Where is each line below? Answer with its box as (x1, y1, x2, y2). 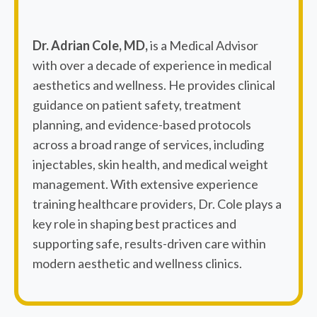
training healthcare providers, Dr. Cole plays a (33, 195, 282, 212)
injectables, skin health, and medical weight (33, 156, 268, 172)
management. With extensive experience (33, 175, 258, 192)
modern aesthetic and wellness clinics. (33, 255, 242, 271)
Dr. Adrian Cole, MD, (33, 37, 148, 53)
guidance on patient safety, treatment (33, 96, 241, 113)
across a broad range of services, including (33, 136, 264, 152)
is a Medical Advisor (148, 37, 258, 53)
